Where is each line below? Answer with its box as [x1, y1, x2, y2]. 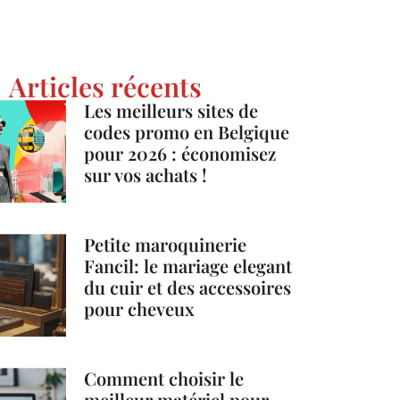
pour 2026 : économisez [84, 141, 277, 166]
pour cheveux [84, 296, 196, 321]
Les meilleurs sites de [84, 98, 259, 123]
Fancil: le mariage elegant [84, 254, 293, 279]
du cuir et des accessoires [84, 275, 292, 300]
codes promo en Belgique [84, 120, 290, 145]
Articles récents [9, 69, 202, 105]
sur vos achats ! [84, 162, 208, 187]
